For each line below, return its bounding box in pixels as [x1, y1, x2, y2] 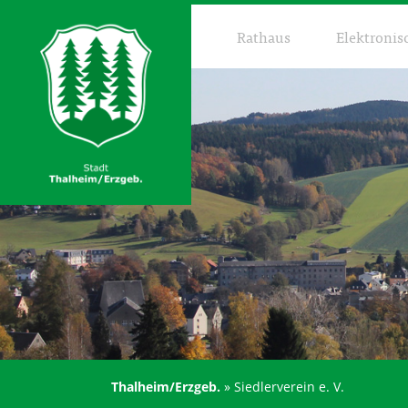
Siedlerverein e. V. [234, 378, 344, 395]
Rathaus [237, 25, 291, 48]
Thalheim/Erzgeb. [111, 378, 220, 395]
